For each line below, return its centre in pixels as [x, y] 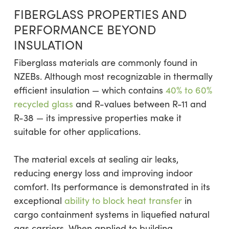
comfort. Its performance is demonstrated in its [112, 187]
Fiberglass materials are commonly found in [105, 62]
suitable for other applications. [77, 131]
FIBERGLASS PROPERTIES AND [100, 14]
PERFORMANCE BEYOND [85, 29]
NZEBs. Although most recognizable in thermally [113, 76]
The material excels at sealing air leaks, [96, 159]
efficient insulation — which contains [89, 90]
